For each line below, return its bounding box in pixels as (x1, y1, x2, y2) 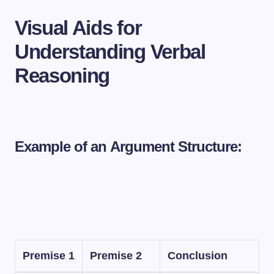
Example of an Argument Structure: (15, 138, 242, 155)
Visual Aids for (15, 17, 142, 39)
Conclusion (168, 250, 228, 262)
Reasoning (15, 64, 110, 87)
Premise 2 (90, 250, 142, 262)
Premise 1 (23, 250, 75, 262)
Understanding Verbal (15, 40, 206, 63)
